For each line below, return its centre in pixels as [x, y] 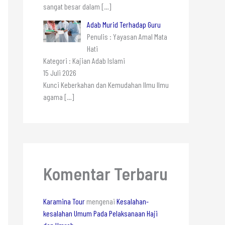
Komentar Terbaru [105, 173]
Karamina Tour [64, 201]
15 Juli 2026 [60, 72]
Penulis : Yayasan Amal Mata [127, 36]
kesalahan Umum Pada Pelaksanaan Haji [100, 213]
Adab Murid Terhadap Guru [124, 24]
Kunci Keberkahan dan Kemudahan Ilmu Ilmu [106, 84]
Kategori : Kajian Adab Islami [84, 60]
